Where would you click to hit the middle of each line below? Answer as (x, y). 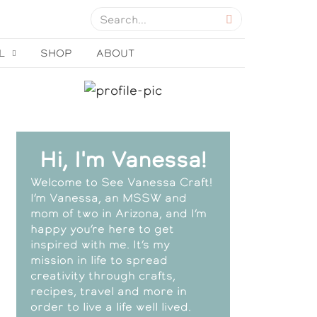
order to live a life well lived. (110, 306)
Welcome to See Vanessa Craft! (121, 182)
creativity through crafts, (103, 275)
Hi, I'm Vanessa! (123, 160)
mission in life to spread (99, 260)
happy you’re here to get (102, 229)
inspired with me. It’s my (100, 244)
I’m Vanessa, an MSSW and (108, 197)
